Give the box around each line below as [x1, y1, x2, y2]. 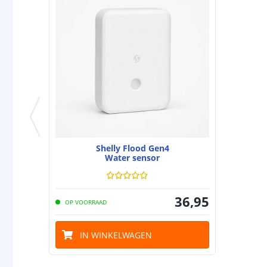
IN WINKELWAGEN [80, 229, 152, 241]
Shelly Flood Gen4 [95, 142, 169, 154]
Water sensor [105, 152, 160, 163]
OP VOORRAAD [65, 197, 107, 206]
